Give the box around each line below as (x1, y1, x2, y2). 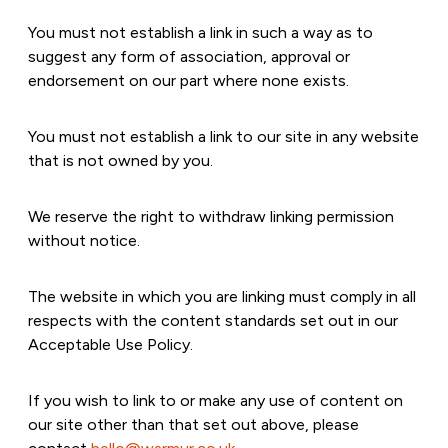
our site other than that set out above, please (28, 415, 359, 434)
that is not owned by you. (28, 151, 213, 170)
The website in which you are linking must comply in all (28, 287, 416, 306)
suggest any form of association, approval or (28, 47, 350, 66)
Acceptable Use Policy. (28, 335, 193, 354)
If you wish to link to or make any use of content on (28, 391, 403, 410)
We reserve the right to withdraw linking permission (28, 207, 394, 226)
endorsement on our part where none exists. (28, 71, 349, 90)
